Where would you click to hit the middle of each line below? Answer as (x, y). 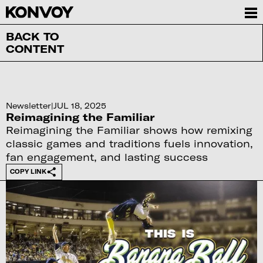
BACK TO (32, 36)
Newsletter (28, 105)
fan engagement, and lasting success (107, 156)
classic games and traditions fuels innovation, (129, 143)
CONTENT (35, 48)
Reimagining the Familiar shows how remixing (129, 129)
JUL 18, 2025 (80, 105)
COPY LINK (28, 172)
